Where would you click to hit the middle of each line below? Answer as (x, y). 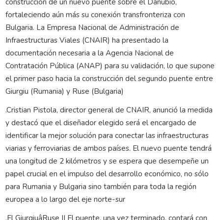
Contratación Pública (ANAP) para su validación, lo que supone (110, 65)
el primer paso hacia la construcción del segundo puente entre (109, 78)
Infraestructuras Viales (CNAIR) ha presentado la (87, 40)
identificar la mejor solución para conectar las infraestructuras (107, 135)
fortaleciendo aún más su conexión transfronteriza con (95, 14)
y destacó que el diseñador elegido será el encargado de (101, 122)
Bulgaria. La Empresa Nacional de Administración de (92, 27)
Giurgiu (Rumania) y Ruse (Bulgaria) (64, 91)
